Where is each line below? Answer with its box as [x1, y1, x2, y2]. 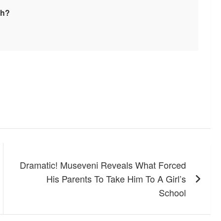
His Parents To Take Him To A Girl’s [46, 172, 186, 185]
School [159, 186, 186, 199]
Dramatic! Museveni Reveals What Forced [20, 158, 186, 172]
